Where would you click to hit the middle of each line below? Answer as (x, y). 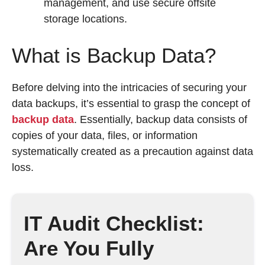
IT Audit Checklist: (114, 223)
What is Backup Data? (114, 55)
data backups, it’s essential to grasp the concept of (131, 104)
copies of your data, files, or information (105, 135)
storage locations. (85, 19)
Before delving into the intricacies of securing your (129, 88)
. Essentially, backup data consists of (161, 119)
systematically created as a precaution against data (132, 151)
